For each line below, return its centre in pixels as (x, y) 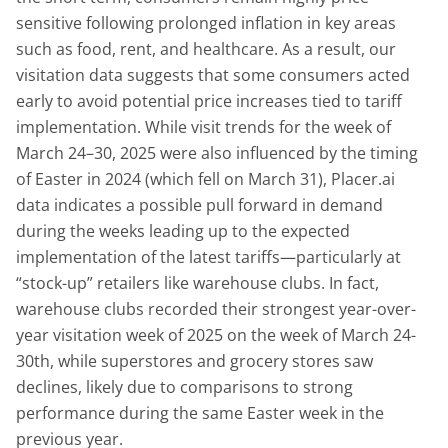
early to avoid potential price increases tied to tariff (209, 100)
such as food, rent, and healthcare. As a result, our (206, 48)
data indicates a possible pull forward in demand (199, 204)
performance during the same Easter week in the (200, 412)
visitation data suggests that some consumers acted (213, 74)
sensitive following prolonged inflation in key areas (206, 22)
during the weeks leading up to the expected (183, 230)
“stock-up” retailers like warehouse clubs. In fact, (197, 282)
